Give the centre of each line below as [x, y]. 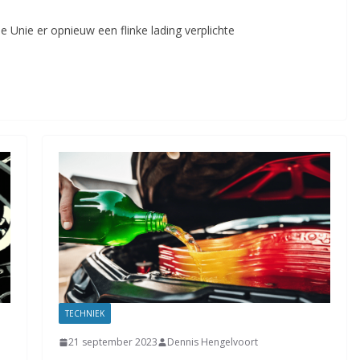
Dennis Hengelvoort [212, 342]
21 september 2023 [112, 342]
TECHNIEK [84, 314]
